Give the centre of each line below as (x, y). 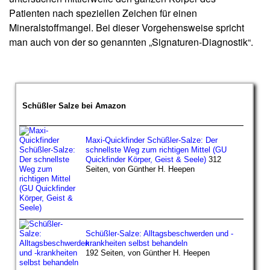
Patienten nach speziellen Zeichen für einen (103, 13)
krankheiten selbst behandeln (137, 243)
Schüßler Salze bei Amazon (74, 105)
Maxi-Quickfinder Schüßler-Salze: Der (152, 140)
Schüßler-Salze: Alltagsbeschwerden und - (159, 233)
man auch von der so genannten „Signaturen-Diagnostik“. (131, 42)
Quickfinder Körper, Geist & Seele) (146, 159)
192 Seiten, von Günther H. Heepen (148, 253)
